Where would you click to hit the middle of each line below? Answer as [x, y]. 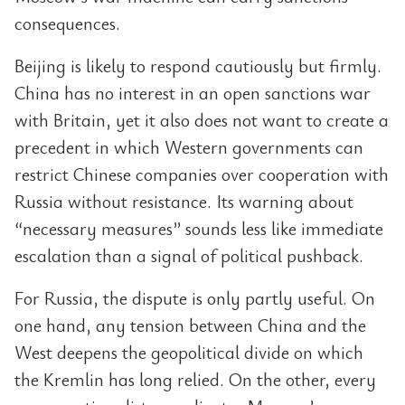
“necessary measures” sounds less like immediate [199, 228]
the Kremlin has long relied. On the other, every [195, 379]
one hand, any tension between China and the [190, 325]
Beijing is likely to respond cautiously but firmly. [198, 66]
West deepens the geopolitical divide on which [189, 352]
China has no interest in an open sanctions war [193, 93]
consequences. [67, 23]
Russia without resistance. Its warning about [184, 201]
